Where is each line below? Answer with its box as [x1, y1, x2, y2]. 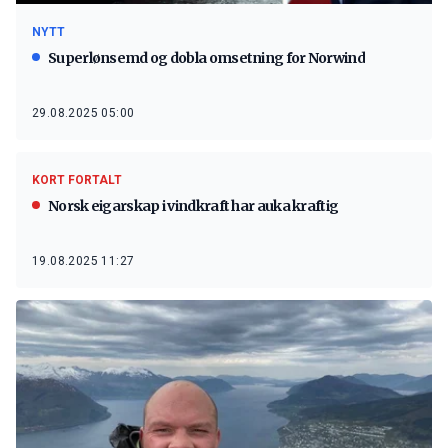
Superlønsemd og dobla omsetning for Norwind [48, 48, 365, 67]
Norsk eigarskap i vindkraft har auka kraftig [48, 196, 339, 215]
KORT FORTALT [32, 172, 122, 187]
